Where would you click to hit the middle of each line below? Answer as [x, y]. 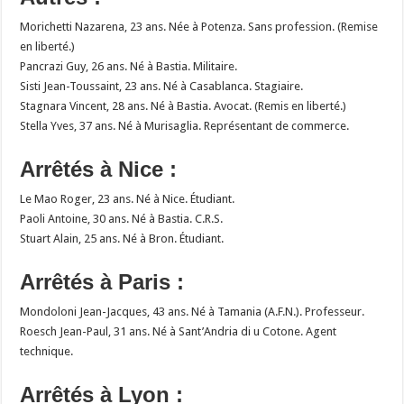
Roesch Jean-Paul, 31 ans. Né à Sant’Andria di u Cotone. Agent [179, 331]
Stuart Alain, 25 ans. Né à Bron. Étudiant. [122, 238]
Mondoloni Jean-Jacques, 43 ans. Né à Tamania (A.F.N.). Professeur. [193, 311]
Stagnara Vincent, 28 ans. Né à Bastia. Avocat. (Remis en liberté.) [184, 106]
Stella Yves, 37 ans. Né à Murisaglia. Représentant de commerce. [185, 125]
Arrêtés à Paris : [102, 281]
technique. [47, 351]
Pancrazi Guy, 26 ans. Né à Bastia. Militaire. [129, 66]
